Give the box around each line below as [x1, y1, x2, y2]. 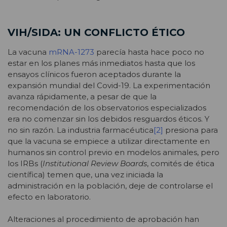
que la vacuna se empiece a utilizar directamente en [8, 136, 210, 146]
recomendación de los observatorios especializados [8, 102, 206, 112]
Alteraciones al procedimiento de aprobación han [8, 214, 199, 224]
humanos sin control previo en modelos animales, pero [8, 147, 219, 157]
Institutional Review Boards [43, 158, 147, 168]
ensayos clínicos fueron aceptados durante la [8, 69, 181, 79]
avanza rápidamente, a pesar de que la [8, 91, 157, 101]
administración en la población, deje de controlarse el [8, 180, 213, 191]
